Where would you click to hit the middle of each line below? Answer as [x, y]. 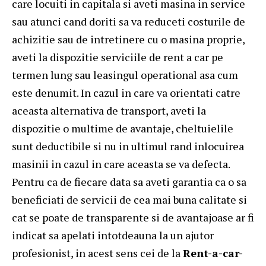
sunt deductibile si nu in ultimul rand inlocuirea [128, 146]
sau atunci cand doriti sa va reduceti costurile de [129, 22]
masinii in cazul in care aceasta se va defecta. [121, 164]
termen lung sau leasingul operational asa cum [125, 75]
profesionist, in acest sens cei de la [97, 253]
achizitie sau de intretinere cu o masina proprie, [128, 39]
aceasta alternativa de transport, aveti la [109, 111]
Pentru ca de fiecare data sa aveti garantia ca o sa [129, 182]
